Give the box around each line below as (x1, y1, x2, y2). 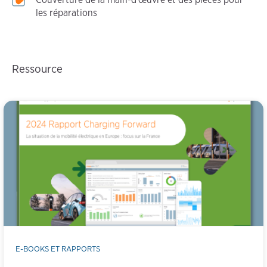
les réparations (36, 7, 97, 18)
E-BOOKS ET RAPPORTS (15, 243, 100, 253)
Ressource (12, 61, 63, 76)
